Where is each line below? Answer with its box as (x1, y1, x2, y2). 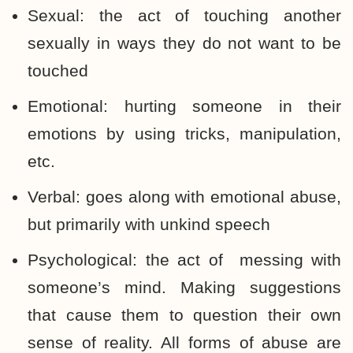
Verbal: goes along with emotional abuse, (28, 188, 341, 206)
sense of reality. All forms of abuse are (28, 333, 341, 351)
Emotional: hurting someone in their (28, 97, 341, 115)
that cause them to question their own (28, 306, 341, 324)
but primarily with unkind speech (28, 215, 270, 233)
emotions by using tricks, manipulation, (28, 124, 341, 143)
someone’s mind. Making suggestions (28, 278, 341, 296)
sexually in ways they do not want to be (28, 34, 341, 52)
